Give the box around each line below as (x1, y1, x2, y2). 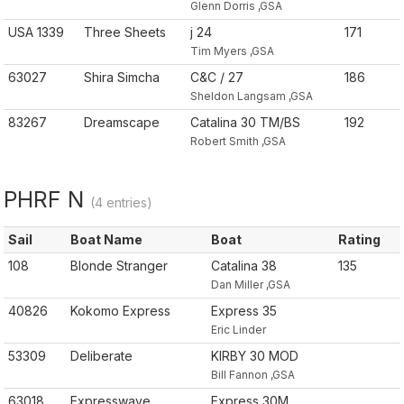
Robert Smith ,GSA (190, 134, 286, 148)
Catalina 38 (211, 258, 277, 273)
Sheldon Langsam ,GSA (190, 89, 313, 103)
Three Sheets (84, 24, 166, 40)
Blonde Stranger (70, 258, 168, 273)
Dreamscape (84, 115, 160, 130)
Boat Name (70, 232, 142, 247)
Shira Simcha (84, 69, 160, 85)
